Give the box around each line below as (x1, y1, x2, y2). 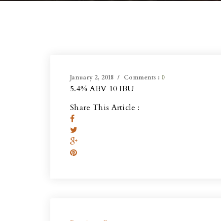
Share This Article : (70, 102, 140, 113)
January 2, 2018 (70, 74, 114, 81)
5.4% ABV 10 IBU (70, 83, 135, 94)
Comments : (124, 74, 161, 81)
